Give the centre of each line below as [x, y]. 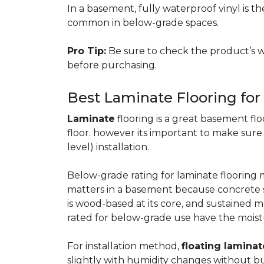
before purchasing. [114, 65]
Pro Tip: [87, 51]
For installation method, [124, 246]
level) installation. [110, 147]
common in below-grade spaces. [143, 23]
